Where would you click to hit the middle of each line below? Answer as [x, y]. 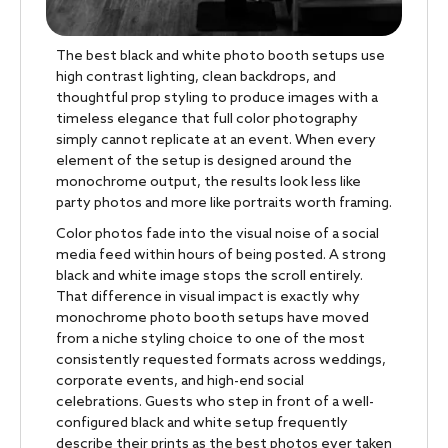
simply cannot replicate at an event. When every [216, 140]
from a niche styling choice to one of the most [210, 339]
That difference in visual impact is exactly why [208, 297]
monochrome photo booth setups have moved [212, 318]
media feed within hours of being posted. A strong [221, 255]
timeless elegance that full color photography [207, 119]
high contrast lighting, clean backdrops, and [196, 77]
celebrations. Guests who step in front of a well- [215, 402]
